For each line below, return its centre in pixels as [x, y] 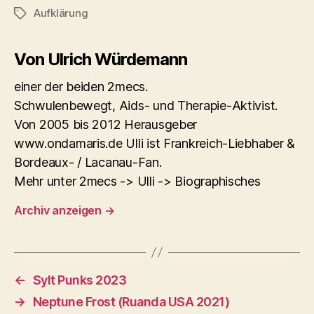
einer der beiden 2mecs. [81, 86]
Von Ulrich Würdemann [101, 59]
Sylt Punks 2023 [80, 280]
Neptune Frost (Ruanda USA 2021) [131, 301]
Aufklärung [61, 13]
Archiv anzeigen [59, 210]
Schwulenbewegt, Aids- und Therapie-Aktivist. [146, 105]
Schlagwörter [47, 13]
